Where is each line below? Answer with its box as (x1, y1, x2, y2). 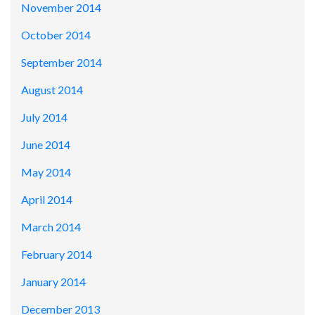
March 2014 (21, 220, 81, 234)
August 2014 (21, 83, 83, 97)
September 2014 (21, 56, 102, 70)
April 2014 (21, 193, 72, 207)
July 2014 (21, 110, 67, 124)
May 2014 (21, 165, 71, 179)
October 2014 (21, 28, 91, 42)
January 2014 (21, 275, 86, 289)
